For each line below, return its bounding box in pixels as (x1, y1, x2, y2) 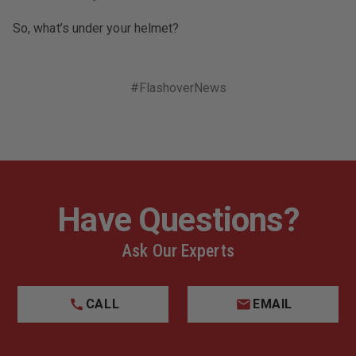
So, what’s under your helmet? (13, 21, 180, 36)
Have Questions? (57, 200, 299, 239)
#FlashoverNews (130, 80, 226, 95)
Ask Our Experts (122, 241, 234, 261)
